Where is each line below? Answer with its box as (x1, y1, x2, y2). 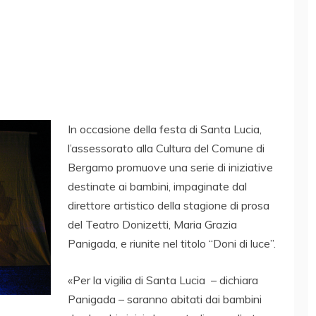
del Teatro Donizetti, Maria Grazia (68, 217, 237, 231)
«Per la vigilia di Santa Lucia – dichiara (68, 272, 258, 287)
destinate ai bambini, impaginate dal (68, 178, 247, 193)
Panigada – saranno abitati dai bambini (68, 291, 262, 306)
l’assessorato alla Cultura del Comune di (68, 140, 265, 155)
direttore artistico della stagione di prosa (68, 197, 269, 212)
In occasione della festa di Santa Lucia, (68, 121, 262, 136)
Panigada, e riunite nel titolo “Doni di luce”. (68, 236, 276, 250)
